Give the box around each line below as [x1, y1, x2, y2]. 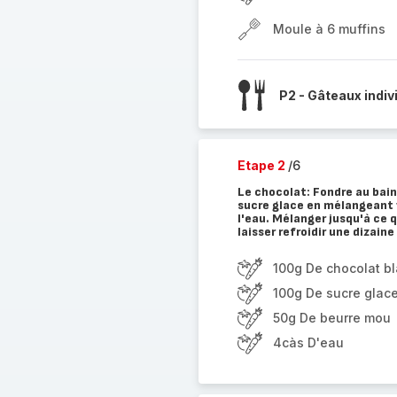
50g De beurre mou [272, 310, 391, 325]
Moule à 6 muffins [272, 21, 385, 36]
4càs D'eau [272, 335, 344, 350]
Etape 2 [237, 158, 288, 173]
